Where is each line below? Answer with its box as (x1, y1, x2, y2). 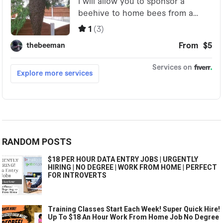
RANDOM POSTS (2, 136, 72, 147)
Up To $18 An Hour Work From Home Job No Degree (48, 213, 220, 222)
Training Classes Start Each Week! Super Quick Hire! (48, 205, 221, 214)
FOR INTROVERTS (48, 171, 107, 180)
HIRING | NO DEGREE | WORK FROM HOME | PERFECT (48, 163, 218, 172)
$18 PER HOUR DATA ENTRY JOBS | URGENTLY (48, 155, 199, 164)
